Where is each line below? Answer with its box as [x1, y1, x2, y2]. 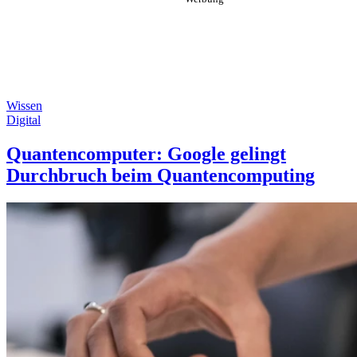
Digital [6, 113, 41, 127]
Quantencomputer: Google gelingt [6, 143, 286, 164]
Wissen [6, 99, 42, 112]
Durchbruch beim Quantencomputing [6, 164, 315, 186]
